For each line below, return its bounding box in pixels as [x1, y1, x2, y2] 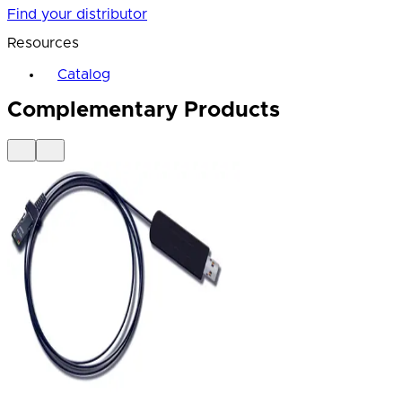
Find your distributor [7, 7, 147, 22]
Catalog [57, 67, 110, 83]
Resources [7, 36, 79, 51]
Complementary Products [7, 100, 280, 122]
